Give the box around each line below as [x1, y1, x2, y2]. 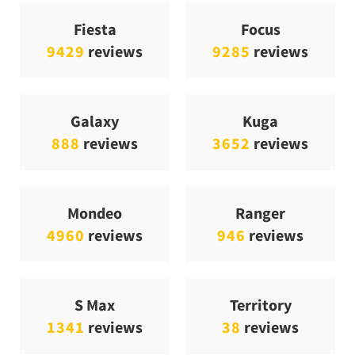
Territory [229, 294, 292, 315]
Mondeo [67, 202, 122, 223]
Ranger [235, 202, 285, 223]
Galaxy [70, 110, 119, 131]
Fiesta [73, 18, 116, 39]
